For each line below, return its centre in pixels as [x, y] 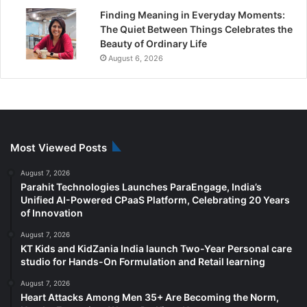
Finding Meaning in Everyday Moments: [193, 14]
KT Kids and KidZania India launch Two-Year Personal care [156, 248]
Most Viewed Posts [59, 147]
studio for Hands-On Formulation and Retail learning [143, 261]
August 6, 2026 [136, 58]
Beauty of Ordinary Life [153, 43]
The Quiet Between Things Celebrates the [196, 29]
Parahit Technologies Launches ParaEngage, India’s [141, 186]
